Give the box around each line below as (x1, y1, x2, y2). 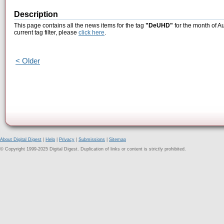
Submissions (78, 137, 105, 142)
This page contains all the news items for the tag (14, 22, 145, 29)
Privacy (59, 137, 74, 142)
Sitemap (109, 137, 126, 142)
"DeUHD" (145, 22, 173, 29)
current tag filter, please (14, 29, 78, 36)
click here (78, 29, 104, 36)
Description (14, 10, 58, 19)
